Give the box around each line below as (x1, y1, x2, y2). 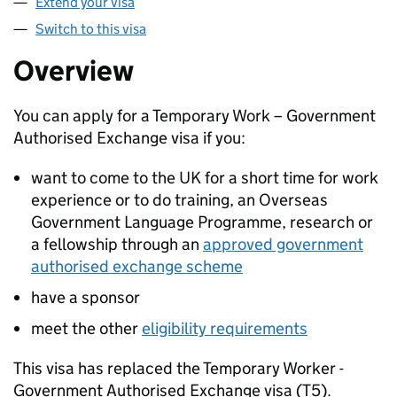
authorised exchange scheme (31, 256, 243, 276)
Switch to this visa (35, 20, 146, 37)
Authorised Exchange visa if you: (13, 128, 245, 148)
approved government (203, 234, 363, 254)
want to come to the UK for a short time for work (31, 167, 378, 188)
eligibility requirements (142, 318, 307, 339)
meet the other (31, 318, 142, 339)
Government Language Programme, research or (31, 212, 373, 232)
